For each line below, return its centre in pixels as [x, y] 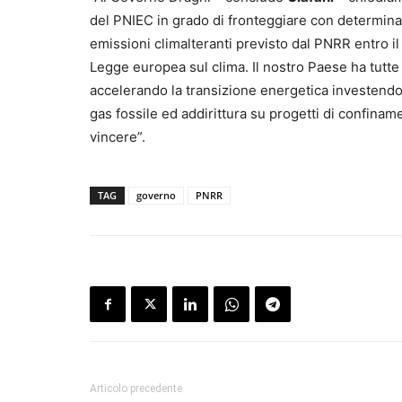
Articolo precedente [136, 389]
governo [156, 196]
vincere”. [118, 137]
